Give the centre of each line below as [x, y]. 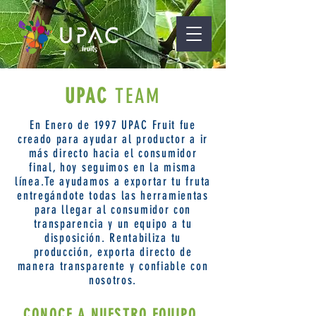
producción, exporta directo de [113, 252]
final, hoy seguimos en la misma [113, 167]
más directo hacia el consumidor [113, 153]
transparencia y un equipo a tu [113, 224]
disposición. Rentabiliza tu [113, 238]
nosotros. [113, 280]
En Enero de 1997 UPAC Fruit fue [113, 125]
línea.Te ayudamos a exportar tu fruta [113, 181]
